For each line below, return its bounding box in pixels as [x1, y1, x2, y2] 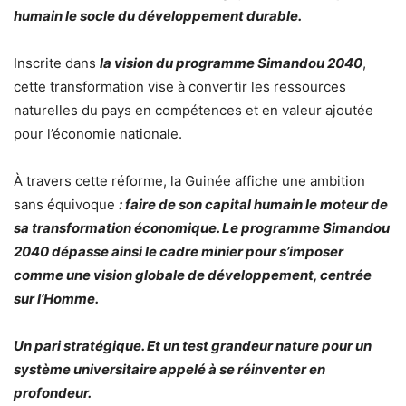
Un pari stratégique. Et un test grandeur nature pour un [14, 336, 372, 354]
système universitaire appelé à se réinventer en [14, 360, 325, 378]
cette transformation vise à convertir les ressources [14, 77, 346, 95]
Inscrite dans [14, 53, 100, 72]
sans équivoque [14, 195, 119, 213]
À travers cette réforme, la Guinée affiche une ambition [14, 171, 365, 189]
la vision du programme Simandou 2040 [100, 53, 362, 72]
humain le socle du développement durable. [14, 6, 302, 24]
